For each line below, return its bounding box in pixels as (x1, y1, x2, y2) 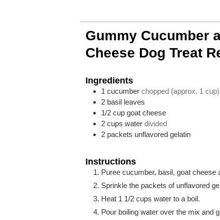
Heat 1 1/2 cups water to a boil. (101, 194, 200, 203)
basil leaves (107, 97, 145, 106)
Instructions (85, 156, 137, 166)
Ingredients (85, 75, 134, 85)
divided (144, 119, 167, 128)
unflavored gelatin (135, 130, 191, 138)
